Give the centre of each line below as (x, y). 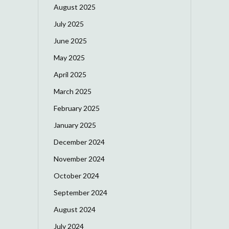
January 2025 (75, 125)
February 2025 (77, 108)
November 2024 (79, 158)
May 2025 (69, 57)
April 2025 (70, 74)
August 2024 (75, 209)
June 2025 (70, 40)
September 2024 (81, 192)
